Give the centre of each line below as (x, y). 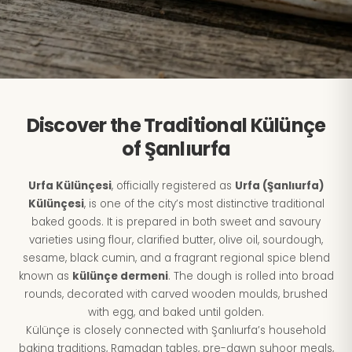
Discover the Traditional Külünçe (176, 125)
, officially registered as (173, 186)
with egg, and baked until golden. (176, 312)
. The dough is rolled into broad (251, 276)
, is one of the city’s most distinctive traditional (204, 204)
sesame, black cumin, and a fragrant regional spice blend (176, 258)
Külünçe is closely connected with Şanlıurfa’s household (176, 330)
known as (45, 276)
